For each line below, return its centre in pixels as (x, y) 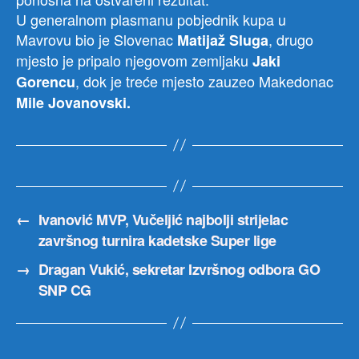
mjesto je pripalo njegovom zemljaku (134, 60)
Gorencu (46, 81)
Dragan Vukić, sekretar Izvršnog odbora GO (179, 269)
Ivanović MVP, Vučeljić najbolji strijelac (163, 219)
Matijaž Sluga (223, 40)
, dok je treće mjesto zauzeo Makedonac (204, 81)
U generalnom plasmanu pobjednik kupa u (151, 19)
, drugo (291, 39)
